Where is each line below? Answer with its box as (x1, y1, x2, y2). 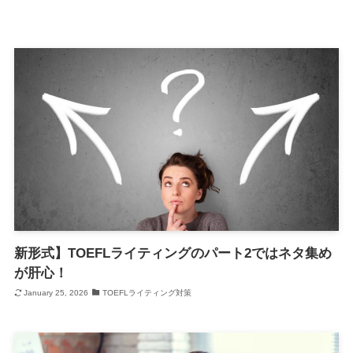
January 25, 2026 (24, 288, 89, 297)
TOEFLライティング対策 (102, 288, 191, 297)
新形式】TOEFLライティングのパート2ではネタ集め (13, 246, 332, 262)
